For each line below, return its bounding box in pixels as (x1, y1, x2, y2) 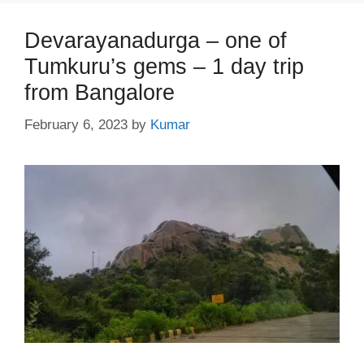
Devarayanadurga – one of (24, 28, 287, 54)
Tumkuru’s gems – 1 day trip (24, 54, 304, 80)
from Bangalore (24, 80, 175, 106)
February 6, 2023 (24, 116, 128, 132)
